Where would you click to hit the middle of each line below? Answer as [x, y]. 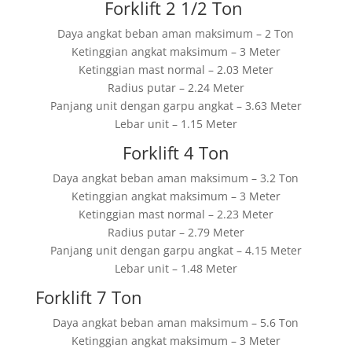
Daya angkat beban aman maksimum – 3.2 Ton [176, 178]
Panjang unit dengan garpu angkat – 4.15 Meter [176, 250]
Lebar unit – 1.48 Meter [176, 268]
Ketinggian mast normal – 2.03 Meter [176, 70]
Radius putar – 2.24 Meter [176, 88]
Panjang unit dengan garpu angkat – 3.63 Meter [176, 106]
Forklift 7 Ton [88, 297]
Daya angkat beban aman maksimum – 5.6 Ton [176, 323]
